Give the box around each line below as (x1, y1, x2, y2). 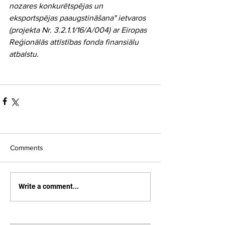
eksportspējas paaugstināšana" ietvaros (9, 13, 148, 22)
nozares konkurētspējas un (9, 1, 105, 10)
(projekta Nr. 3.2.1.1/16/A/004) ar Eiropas (9, 25, 149, 34)
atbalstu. (9, 49, 39, 58)
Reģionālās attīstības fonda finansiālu (9, 37, 141, 46)
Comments (10, 143, 43, 152)
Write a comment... (19, 182, 79, 191)
